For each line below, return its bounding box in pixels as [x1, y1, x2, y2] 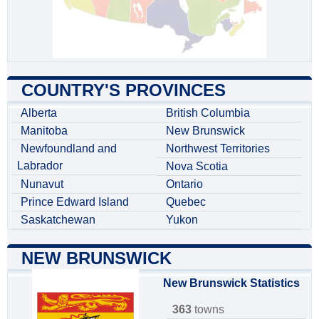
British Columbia [165, 106, 250, 119]
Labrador [17, 159, 63, 172]
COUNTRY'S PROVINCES [21, 80, 226, 100]
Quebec [165, 195, 206, 208]
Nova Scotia [165, 159, 228, 172]
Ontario [165, 177, 203, 190]
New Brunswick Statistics [163, 276, 300, 289]
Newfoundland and [21, 142, 117, 155]
